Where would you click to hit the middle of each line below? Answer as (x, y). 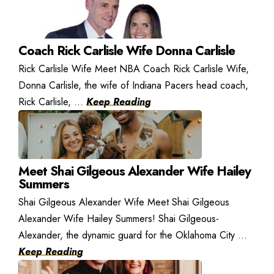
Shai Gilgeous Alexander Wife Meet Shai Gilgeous (124, 202)
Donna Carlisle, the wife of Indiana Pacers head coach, (133, 85)
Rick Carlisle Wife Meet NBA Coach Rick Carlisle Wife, (134, 68)
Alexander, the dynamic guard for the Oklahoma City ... (133, 235)
